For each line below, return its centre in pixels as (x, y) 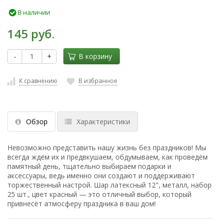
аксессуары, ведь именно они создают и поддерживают (101, 176)
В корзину (95, 56)
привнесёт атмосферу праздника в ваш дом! (82, 204)
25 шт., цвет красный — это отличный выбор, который (99, 194)
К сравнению (38, 81)
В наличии (33, 13)
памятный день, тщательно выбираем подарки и (89, 166)
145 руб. (31, 34)
